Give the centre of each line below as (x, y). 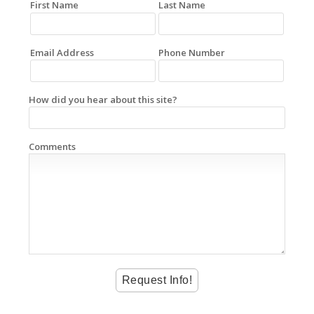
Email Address (62, 52)
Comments (52, 147)
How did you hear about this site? (103, 99)
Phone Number (192, 52)
